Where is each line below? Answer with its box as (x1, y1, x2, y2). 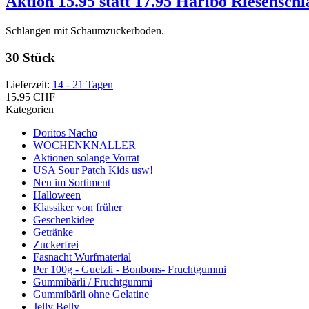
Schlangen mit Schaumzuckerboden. (6, 25, 164, 37)
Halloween (33, 188, 81, 201)
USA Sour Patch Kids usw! (33, 163, 153, 176)
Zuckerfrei (33, 238, 79, 250)
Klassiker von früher (33, 201, 122, 213)
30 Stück (6, 50, 55, 66)
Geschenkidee (33, 213, 94, 226)
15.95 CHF (6, 90, 55, 103)
